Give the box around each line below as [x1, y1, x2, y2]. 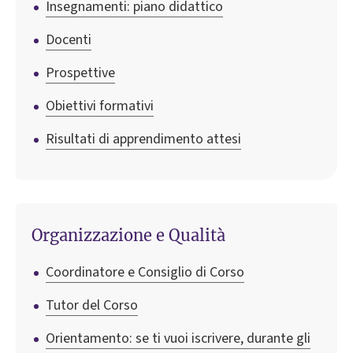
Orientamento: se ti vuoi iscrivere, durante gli [46, 328, 310, 348]
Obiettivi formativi [46, 96, 154, 117]
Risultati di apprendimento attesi [46, 129, 241, 150]
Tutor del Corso [46, 295, 138, 315]
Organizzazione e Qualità [32, 225, 225, 245]
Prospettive [46, 63, 115, 84]
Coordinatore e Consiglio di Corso [46, 262, 244, 282]
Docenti [46, 30, 91, 50]
